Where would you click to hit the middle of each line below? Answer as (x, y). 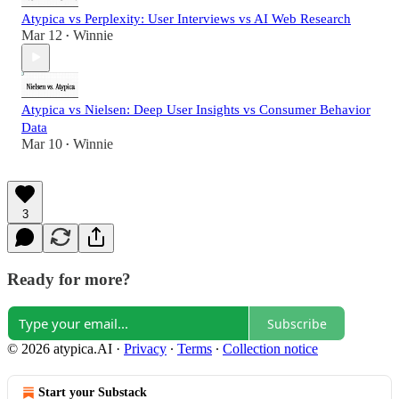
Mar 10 (42, 143)
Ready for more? (69, 279)
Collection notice (270, 349)
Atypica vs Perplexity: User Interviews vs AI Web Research (186, 18)
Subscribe (297, 323)
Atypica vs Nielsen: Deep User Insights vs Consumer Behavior (196, 109)
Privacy (145, 349)
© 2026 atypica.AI (60, 349)
